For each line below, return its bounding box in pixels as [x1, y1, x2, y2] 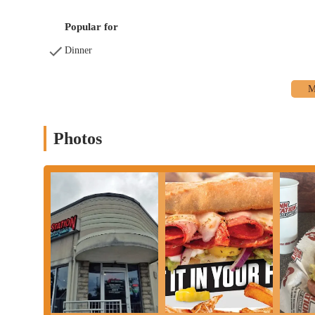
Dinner [65, 44, 92, 56]
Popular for [65, 20, 118, 32]
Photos [53, 129, 102, 148]
